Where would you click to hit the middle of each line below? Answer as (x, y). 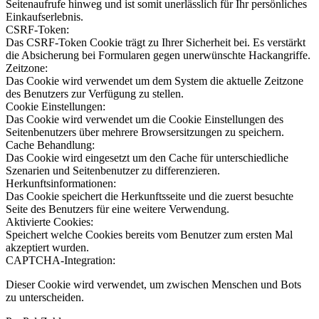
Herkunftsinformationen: (61, 184)
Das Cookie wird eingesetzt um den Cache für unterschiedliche (147, 158)
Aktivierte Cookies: (49, 222)
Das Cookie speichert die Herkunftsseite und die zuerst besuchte (150, 197)
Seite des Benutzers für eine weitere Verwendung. (117, 209)
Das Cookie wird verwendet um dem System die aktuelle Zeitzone (155, 81)
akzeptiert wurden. (47, 248)
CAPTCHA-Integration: (61, 261)
